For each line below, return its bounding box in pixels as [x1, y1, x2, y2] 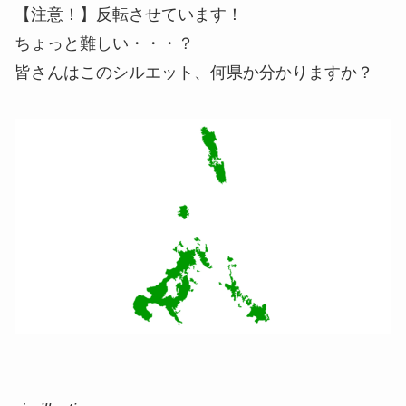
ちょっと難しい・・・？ [14, 34, 194, 53]
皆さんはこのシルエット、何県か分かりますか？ [14, 63, 373, 82]
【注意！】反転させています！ [14, 5, 243, 24]
